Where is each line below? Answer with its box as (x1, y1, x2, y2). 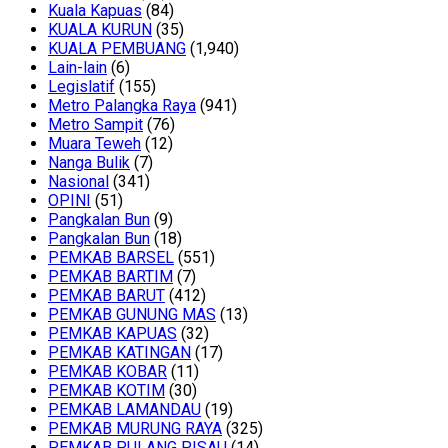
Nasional (48, 172, 109, 192)
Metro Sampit (48, 115, 143, 135)
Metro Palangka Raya (48, 96, 196, 116)
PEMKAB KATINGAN (48, 343, 191, 363)
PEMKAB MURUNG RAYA (48, 419, 222, 439)
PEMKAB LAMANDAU (48, 400, 201, 420)
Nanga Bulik (48, 153, 130, 173)
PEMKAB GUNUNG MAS (48, 305, 216, 325)
